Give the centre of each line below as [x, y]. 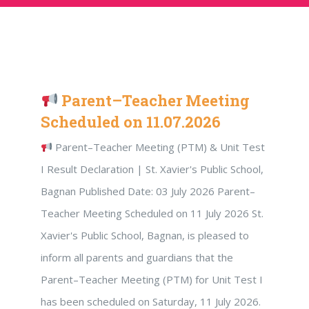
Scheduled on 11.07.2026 [131, 122]
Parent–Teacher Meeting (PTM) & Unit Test [159, 147]
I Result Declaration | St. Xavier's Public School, [152, 169]
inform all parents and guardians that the [137, 257]
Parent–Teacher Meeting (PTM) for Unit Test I [152, 279]
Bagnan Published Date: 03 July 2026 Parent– [148, 191]
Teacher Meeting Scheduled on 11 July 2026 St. [152, 213]
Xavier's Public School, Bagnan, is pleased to [145, 235]
